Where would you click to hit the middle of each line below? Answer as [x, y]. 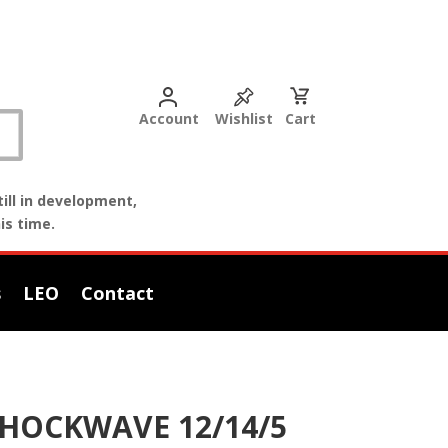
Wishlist [243, 118]
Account [168, 118]
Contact [117, 293]
